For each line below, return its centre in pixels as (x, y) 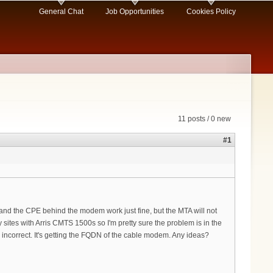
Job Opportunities (135, 12)
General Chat (61, 12)
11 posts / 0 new (204, 119)
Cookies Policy (211, 12)
